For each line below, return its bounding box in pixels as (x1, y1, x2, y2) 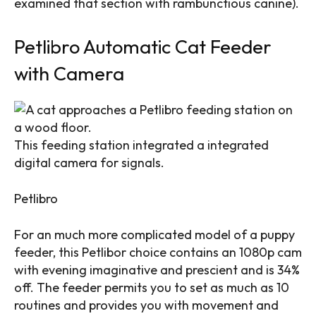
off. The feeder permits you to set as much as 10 (14, 279, 289, 296)
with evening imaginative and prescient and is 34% (14, 261, 300, 278)
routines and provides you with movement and (14, 296, 279, 313)
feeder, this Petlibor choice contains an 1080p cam (14, 243, 302, 260)
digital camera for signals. (14, 154, 167, 171)
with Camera (14, 61, 124, 85)
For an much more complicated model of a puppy (14, 226, 295, 243)
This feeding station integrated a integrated (14, 136, 269, 153)
